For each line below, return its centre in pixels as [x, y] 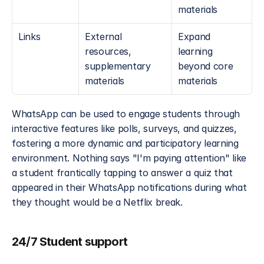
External [103, 37]
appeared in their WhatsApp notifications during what [129, 187]
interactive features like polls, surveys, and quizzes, [124, 128]
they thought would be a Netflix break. [97, 202]
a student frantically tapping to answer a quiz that [122, 173]
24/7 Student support [70, 242]
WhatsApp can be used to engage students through [126, 114]
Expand [194, 37]
